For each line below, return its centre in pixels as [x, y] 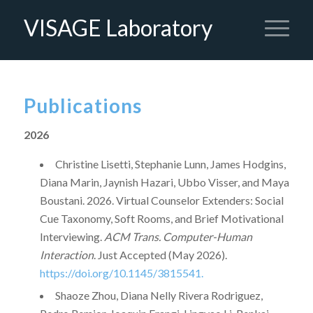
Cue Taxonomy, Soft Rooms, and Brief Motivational [161, 219]
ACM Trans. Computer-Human [178, 237]
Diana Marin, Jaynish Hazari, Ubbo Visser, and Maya [164, 182]
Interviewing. [72, 237]
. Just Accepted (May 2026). [160, 255]
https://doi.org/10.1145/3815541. [121, 273]
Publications [82, 105]
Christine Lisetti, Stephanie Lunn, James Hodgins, [170, 164]
